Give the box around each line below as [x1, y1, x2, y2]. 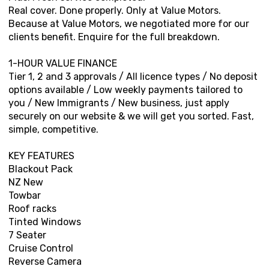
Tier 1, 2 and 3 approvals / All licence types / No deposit [8, 71, 258, 83]
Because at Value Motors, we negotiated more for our [8, 18, 249, 30]
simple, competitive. [8, 124, 98, 136]
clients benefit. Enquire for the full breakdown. [8, 31, 220, 43]
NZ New [8, 177, 43, 189]
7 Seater [8, 229, 46, 241]
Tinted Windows [8, 216, 81, 228]
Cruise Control [8, 243, 73, 255]
